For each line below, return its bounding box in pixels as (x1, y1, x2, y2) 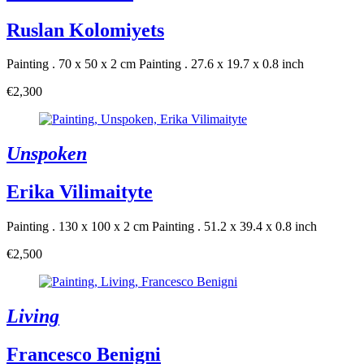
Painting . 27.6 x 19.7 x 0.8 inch (139, 57, 304, 71)
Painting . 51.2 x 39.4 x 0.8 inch (152, 219, 317, 234)
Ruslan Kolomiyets (6, 19, 164, 41)
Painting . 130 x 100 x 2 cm (6, 219, 149, 234)
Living (6, 305, 59, 327)
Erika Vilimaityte (6, 181, 153, 203)
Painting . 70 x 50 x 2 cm (6, 57, 136, 71)
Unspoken (6, 143, 87, 165)
